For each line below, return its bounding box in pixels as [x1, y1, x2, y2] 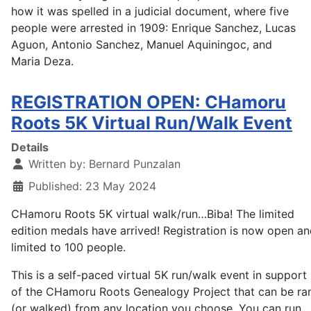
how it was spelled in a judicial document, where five [11, 4, 289, 19]
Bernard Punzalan [89, 157, 180, 171]
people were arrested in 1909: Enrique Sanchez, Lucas [11, 21, 296, 35]
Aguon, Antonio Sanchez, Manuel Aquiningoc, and [11, 37, 272, 52]
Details [11, 140, 49, 155]
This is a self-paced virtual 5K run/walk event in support [11, 268, 307, 283]
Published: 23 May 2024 [28, 179, 156, 194]
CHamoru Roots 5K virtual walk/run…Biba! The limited [11, 207, 294, 221]
